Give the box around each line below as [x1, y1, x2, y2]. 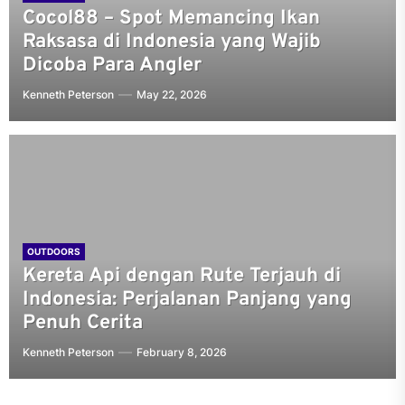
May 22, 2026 [137, 88, 207, 101]
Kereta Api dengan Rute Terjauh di [23, 264, 341, 288]
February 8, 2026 [137, 345, 227, 359]
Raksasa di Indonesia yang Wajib [23, 30, 321, 54]
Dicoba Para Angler [23, 53, 202, 78]
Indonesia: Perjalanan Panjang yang [23, 287, 352, 312]
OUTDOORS [27, 246, 80, 257]
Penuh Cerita [23, 311, 143, 335]
